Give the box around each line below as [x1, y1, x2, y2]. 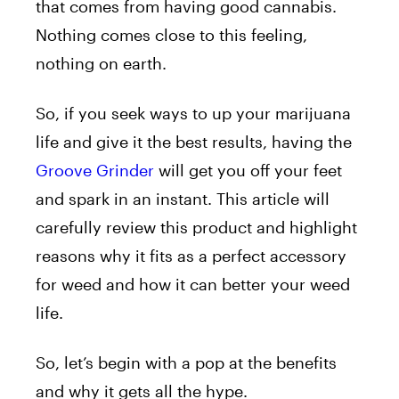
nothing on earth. [36, 53, 171, 73]
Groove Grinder [36, 159, 154, 180]
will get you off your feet [154, 159, 342, 180]
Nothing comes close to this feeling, [36, 24, 307, 45]
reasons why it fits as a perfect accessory [36, 245, 346, 265]
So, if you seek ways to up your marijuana [36, 102, 351, 123]
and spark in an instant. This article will [36, 188, 330, 208]
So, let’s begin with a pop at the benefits [36, 352, 337, 372]
